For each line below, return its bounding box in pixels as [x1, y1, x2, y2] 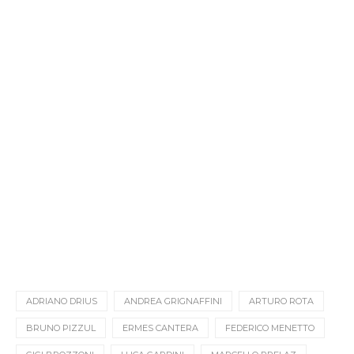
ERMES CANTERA [122, 322, 198, 333]
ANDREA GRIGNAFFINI [124, 296, 222, 307]
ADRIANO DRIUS [26, 296, 97, 307]
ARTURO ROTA [249, 296, 314, 307]
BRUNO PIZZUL [26, 322, 96, 333]
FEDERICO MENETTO [225, 322, 314, 333]
